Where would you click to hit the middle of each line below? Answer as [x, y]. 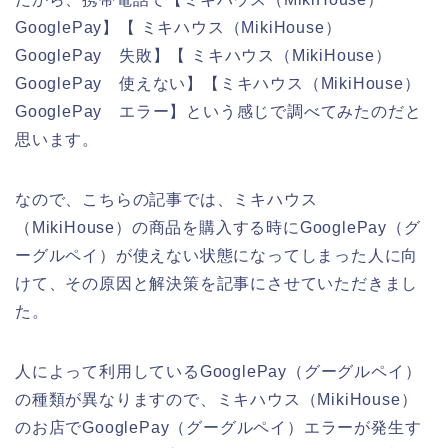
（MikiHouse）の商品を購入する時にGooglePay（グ [218, 227]
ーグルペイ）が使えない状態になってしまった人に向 [217, 255]
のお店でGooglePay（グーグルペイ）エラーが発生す [218, 427]
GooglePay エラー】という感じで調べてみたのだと [218, 111]
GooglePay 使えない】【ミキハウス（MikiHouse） [218, 83]
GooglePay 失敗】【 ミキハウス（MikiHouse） [203, 55]
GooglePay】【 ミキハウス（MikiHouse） [178, 27]
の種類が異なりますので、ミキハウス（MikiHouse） [216, 399]
